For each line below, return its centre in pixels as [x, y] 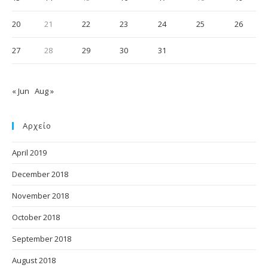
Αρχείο [37, 125]
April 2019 [29, 152]
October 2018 [36, 217]
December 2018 [40, 174]
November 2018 [40, 195]
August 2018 [34, 260]
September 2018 [42, 238]
